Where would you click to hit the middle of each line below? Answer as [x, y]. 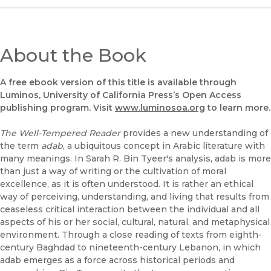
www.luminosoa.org [160, 108]
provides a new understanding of [194, 133]
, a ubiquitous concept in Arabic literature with [164, 146]
